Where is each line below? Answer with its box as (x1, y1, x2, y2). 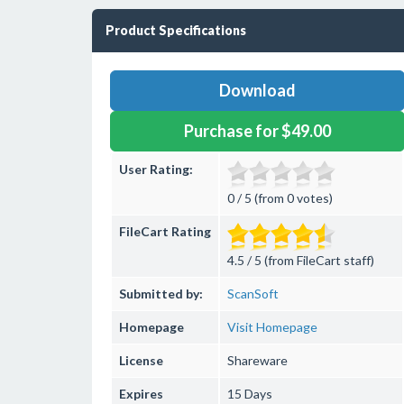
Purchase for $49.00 (183, 121, 331, 141)
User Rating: (119, 161, 193, 177)
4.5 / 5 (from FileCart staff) (227, 252, 374, 268)
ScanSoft (227, 286, 279, 301)
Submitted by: (119, 286, 203, 301)
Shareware (227, 353, 288, 368)
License (119, 353, 163, 368)
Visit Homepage (227, 319, 317, 335)
